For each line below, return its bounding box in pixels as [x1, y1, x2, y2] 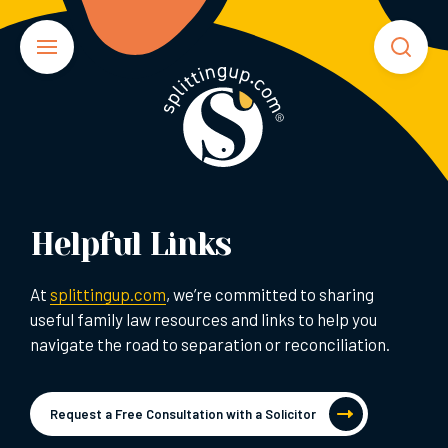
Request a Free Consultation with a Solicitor [50, 406, 316, 423]
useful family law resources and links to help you [30, 309, 377, 330]
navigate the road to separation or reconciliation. [30, 334, 390, 355]
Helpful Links [30, 226, 231, 264]
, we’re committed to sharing [166, 284, 374, 305]
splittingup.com [50, 284, 166, 305]
